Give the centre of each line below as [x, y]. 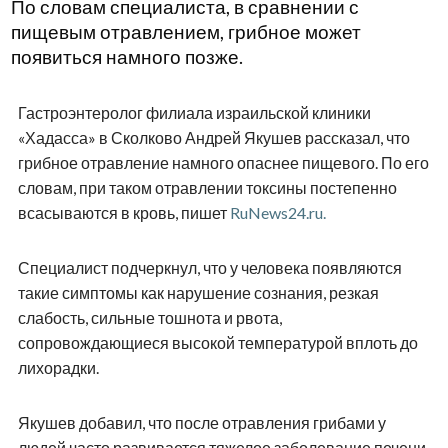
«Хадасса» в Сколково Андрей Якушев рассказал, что [213, 137]
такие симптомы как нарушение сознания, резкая [198, 292]
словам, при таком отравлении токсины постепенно [207, 187]
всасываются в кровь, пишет [123, 212]
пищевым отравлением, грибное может [185, 31]
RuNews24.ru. [277, 212]
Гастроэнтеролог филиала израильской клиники [194, 112]
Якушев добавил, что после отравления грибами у [201, 422]
